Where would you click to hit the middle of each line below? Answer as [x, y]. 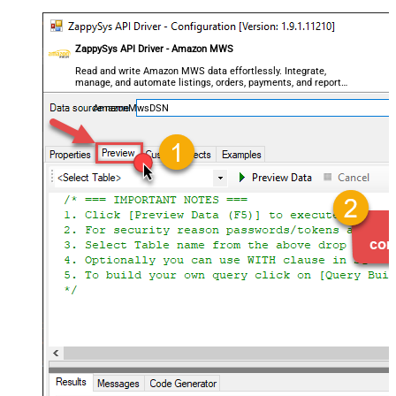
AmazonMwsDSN [130, 109]
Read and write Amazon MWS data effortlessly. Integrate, [201, 71]
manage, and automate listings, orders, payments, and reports [211, 82]
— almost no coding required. [140, 94]
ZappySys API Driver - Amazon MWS [155, 49]
